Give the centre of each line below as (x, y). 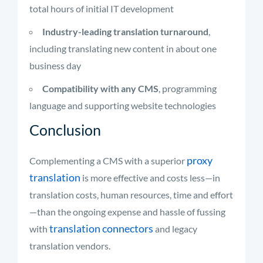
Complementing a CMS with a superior (108, 161)
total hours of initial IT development (102, 9)
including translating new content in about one (123, 48)
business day (55, 65)
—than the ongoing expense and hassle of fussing (127, 212)
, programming (188, 88)
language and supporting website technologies (123, 105)
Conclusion (65, 130)
